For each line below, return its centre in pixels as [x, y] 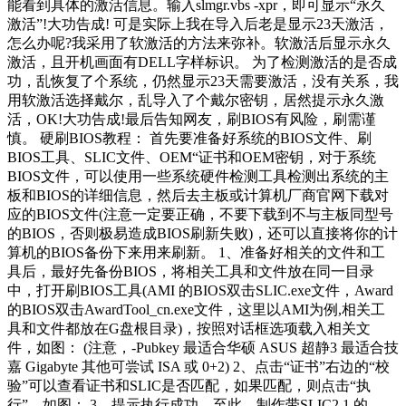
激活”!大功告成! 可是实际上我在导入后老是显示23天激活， [198, 24]
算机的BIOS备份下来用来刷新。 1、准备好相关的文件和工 [196, 252]
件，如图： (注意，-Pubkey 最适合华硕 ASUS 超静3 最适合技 [203, 347]
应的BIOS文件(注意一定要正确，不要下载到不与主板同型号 [200, 214]
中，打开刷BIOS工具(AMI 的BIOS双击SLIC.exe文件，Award [200, 290]
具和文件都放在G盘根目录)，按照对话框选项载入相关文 [189, 328]
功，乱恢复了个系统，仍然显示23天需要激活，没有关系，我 [203, 81]
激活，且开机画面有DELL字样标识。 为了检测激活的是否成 [202, 62]
